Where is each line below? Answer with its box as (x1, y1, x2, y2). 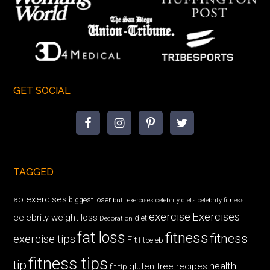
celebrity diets (155, 196, 196, 204)
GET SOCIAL (13, 84, 71, 96)
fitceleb (139, 235, 164, 245)
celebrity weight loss (13, 212, 98, 223)
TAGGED (13, 166, 54, 178)
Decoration (99, 213, 133, 222)
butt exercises (113, 196, 154, 204)
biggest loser (69, 195, 111, 204)
